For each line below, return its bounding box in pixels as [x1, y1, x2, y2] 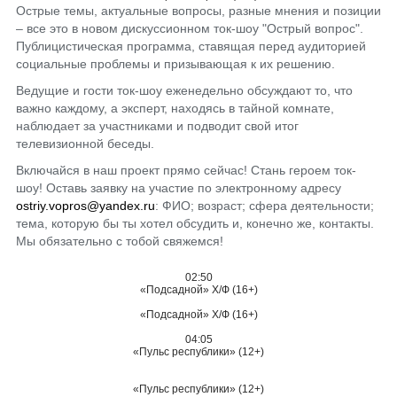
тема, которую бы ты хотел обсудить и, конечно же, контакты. [15, 216, 374, 230]
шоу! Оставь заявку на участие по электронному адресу [15, 181, 341, 195]
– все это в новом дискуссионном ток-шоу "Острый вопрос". [15, 21, 363, 35]
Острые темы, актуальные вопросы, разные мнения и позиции [15, 4, 381, 18]
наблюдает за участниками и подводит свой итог [15, 119, 299, 133]
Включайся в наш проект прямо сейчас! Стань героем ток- [15, 163, 356, 177]
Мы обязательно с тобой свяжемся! [15, 234, 223, 248]
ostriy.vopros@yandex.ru [15, 198, 155, 213]
